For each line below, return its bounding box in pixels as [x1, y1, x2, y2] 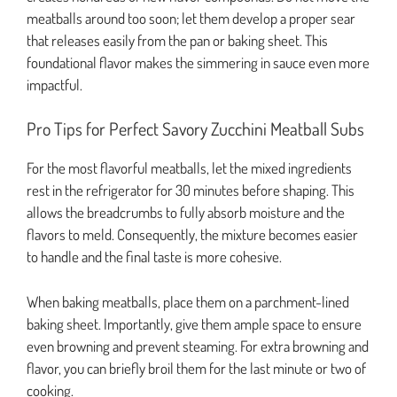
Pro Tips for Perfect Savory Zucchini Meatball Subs [27, 117, 364, 141]
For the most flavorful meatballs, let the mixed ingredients [27, 159, 352, 178]
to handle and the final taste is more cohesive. [27, 247, 282, 267]
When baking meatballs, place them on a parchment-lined [27, 292, 349, 311]
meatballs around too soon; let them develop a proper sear [27, 8, 355, 27]
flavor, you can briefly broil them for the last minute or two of [27, 358, 366, 378]
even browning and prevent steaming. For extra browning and [27, 336, 369, 355]
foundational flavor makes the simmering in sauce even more [27, 52, 370, 72]
